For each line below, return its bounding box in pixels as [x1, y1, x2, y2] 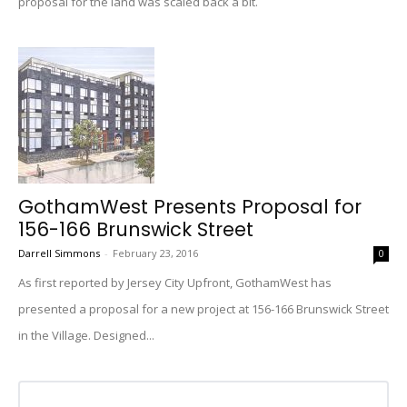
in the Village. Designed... [18, 327, 154, 343]
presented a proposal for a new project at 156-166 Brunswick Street [18, 301, 389, 317]
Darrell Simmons [18, 246, 100, 260]
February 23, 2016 [113, 246, 198, 260]
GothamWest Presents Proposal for [18, 194, 362, 220]
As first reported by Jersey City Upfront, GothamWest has [18, 274, 332, 291]
